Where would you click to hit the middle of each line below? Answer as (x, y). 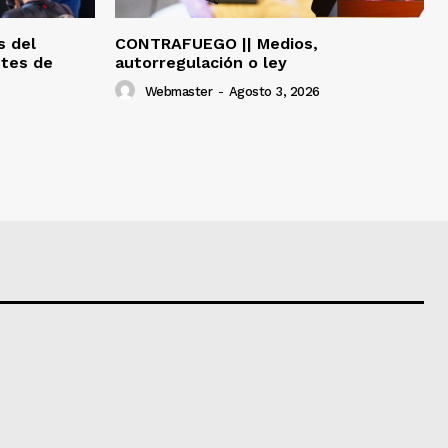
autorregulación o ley (201, 63)
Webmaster (178, 92)
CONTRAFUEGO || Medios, (216, 44)
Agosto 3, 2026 (274, 92)
